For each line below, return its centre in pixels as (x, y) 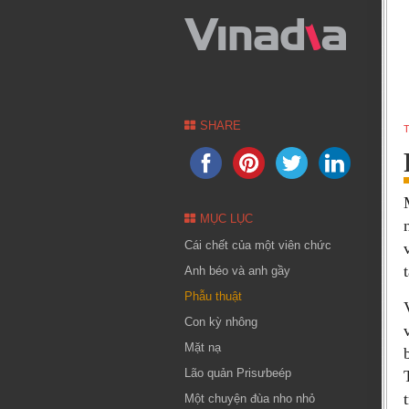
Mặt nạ (203, 347)
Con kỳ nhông (221, 322)
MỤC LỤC (226, 219)
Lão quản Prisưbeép (238, 373)
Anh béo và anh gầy (237, 271)
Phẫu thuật (213, 296)
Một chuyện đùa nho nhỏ (250, 399)
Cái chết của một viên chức (258, 245)
